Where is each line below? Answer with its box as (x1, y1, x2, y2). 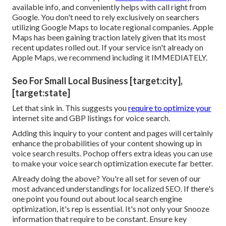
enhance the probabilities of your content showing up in (12, 138, 202, 148)
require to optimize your (128, 103, 211, 113)
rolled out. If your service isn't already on (64, 42, 203, 52)
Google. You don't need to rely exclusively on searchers (12, 12, 199, 22)
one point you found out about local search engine (12, 194, 182, 204)
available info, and (12, 2, 76, 12)
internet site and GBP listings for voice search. (12, 113, 170, 123)
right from (169, 2, 206, 12)
